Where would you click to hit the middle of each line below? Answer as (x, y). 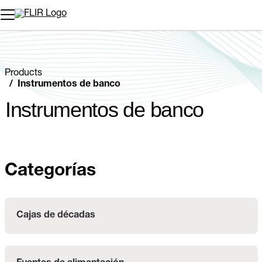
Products (23, 73)
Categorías (50, 172)
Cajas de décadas (56, 216)
